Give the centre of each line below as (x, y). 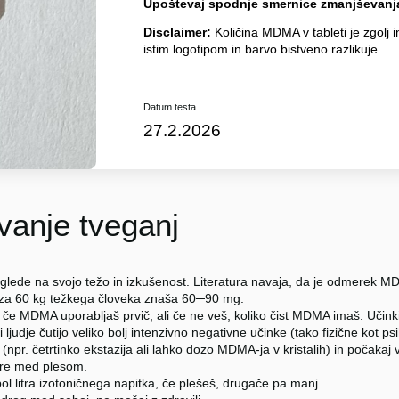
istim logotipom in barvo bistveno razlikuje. (262, 49)
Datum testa (169, 106)
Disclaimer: (177, 33)
